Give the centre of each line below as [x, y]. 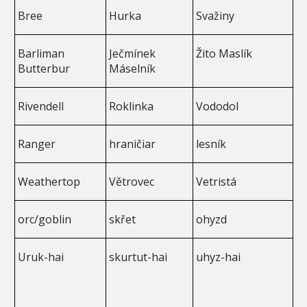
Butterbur [44, 68]
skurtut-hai [138, 257]
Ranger [37, 144]
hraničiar [133, 144]
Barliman [41, 53]
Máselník [133, 68]
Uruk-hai [41, 257]
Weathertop [49, 181]
